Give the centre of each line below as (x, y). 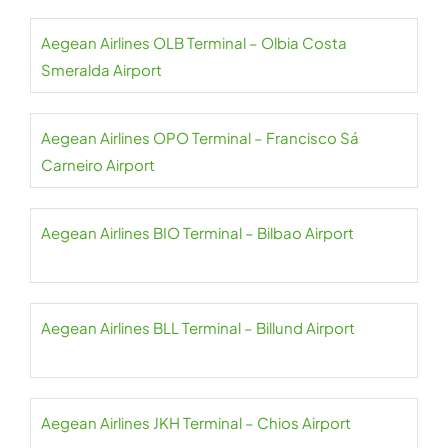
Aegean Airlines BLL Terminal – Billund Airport (198, 327)
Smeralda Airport (101, 69)
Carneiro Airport (98, 164)
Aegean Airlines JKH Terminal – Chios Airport (196, 422)
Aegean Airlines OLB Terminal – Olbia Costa (194, 42)
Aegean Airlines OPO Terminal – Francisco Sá (200, 137)
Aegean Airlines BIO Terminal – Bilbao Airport (197, 232)
